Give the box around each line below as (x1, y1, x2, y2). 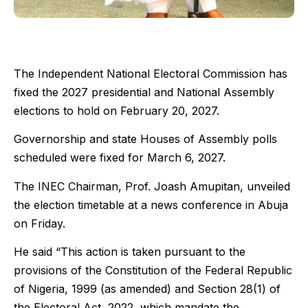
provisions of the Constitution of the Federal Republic (14, 263, 292, 278)
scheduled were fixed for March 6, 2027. (14, 151, 225, 165)
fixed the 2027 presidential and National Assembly (14, 85, 274, 99)
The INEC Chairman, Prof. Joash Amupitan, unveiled (14, 179, 290, 193)
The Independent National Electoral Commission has (14, 66, 287, 80)
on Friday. (14, 216, 65, 230)
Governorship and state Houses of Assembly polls (14, 132, 277, 146)
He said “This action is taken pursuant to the (14, 245, 245, 259)
